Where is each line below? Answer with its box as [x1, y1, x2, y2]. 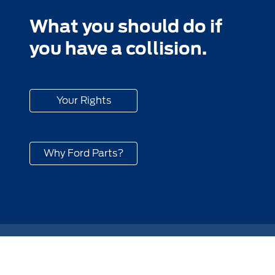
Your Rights [56, 94, 111, 106]
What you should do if [29, 15, 222, 37]
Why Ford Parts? [43, 147, 124, 159]
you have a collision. [29, 37, 207, 59]
